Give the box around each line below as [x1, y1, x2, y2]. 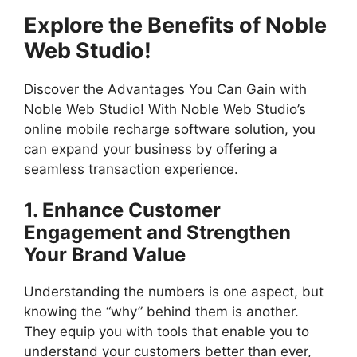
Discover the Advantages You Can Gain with [24, 80, 307, 97]
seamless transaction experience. [24, 160, 238, 177]
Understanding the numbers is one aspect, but [24, 284, 324, 300]
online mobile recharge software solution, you [24, 120, 316, 137]
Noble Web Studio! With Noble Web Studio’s [24, 100, 306, 117]
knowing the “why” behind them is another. [24, 304, 299, 320]
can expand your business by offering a [24, 140, 277, 157]
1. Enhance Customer [24, 198, 221, 222]
